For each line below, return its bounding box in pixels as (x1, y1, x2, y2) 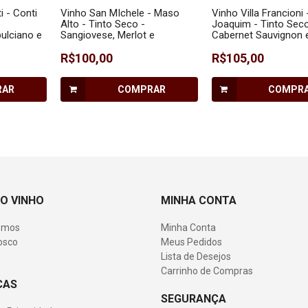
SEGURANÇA (161, 292, 226, 306)
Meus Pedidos (161, 236, 222, 248)
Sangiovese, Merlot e (60, 29, 155, 42)
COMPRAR (117, 84, 166, 96)
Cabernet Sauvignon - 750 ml (60, 40, 191, 53)
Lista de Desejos (161, 251, 231, 263)
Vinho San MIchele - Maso (60, 7, 179, 20)
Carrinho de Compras (161, 265, 253, 277)
